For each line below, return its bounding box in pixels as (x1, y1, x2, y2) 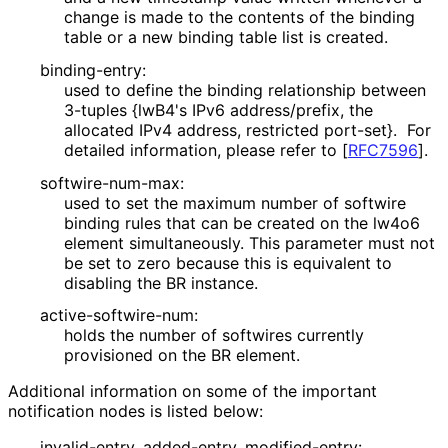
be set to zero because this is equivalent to (64, 252, 392, 273)
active (40, 305, 86, 326)
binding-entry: (40, 59, 146, 80)
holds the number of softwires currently (64, 325, 364, 346)
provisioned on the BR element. (64, 345, 299, 366)
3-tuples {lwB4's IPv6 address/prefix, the (64, 99, 373, 120)
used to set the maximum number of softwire (64, 192, 406, 213)
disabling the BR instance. (64, 272, 257, 293)
